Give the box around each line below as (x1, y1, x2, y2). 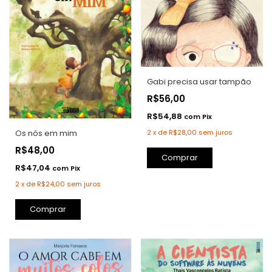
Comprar (161, 151, 198, 163)
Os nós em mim (15, 127, 77, 140)
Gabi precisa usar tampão (146, 75, 251, 87)
